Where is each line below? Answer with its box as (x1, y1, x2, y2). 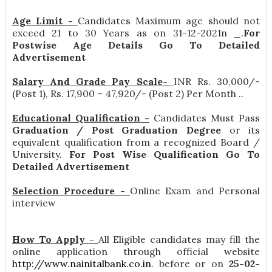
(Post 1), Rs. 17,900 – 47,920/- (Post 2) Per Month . (12, 87, 241, 100)
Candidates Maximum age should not (77, 15, 260, 27)
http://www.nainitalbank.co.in (12, 257, 151, 270)
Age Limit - (12, 15, 78, 27)
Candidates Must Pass (149, 112, 260, 124)
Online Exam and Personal (130, 185, 260, 197)
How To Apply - (12, 233, 98, 246)
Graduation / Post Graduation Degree (12, 124, 229, 137)
